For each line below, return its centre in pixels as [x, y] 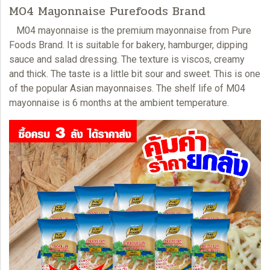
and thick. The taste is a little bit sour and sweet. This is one [135, 74]
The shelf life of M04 [199, 88]
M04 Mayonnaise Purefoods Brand [107, 11]
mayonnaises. [125, 88]
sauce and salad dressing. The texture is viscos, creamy [127, 59]
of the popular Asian [52, 88]
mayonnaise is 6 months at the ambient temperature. [119, 102]
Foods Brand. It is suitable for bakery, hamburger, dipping [128, 45]
